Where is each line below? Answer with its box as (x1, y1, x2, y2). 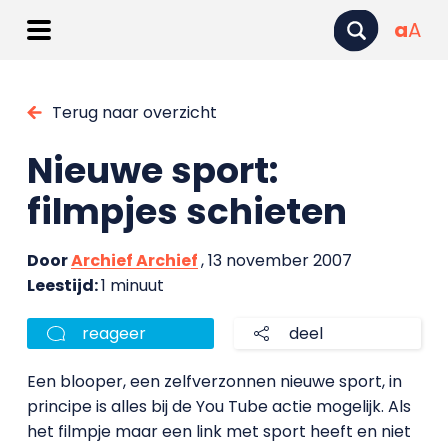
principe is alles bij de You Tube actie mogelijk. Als (26, 395, 411, 418)
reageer (81, 322, 146, 345)
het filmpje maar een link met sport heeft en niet (26, 420, 411, 443)
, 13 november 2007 (200, 249, 352, 272)
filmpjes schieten (26, 186, 347, 237)
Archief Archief (70, 249, 198, 272)
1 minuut (100, 274, 164, 297)
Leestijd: (26, 274, 101, 297)
